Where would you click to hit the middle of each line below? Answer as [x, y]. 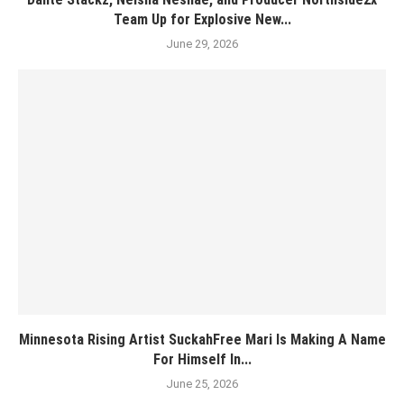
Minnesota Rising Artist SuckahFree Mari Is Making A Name [202, 340]
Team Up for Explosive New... [202, 19]
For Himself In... [202, 359]
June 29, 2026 [202, 44]
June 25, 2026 [202, 384]
